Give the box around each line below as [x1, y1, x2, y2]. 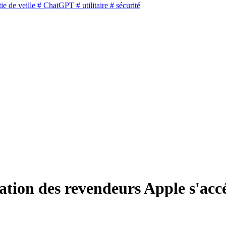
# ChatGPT [35, 1, 74, 10]
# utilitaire [74, 1, 108, 10]
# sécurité [108, 1, 140, 10]
